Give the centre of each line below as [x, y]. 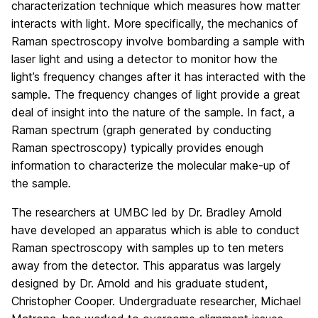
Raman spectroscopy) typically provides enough [137, 148]
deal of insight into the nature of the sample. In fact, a [153, 112]
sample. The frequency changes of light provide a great [156, 94]
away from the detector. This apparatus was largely [146, 265]
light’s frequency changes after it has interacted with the [159, 77]
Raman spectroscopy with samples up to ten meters [148, 248]
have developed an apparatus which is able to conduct [155, 230]
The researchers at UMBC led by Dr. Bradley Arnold [147, 212]
